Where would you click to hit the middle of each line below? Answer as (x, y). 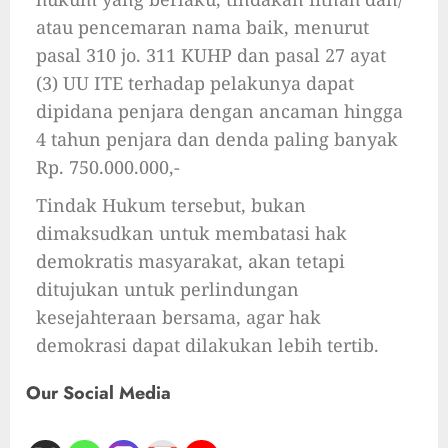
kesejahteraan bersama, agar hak (178, 317)
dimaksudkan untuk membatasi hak (191, 233)
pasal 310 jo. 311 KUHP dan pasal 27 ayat (211, 55)
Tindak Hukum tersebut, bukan (171, 205)
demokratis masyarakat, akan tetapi (190, 261)
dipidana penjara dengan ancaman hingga (219, 111)
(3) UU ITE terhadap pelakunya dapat (195, 83)
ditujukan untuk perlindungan (167, 289)
